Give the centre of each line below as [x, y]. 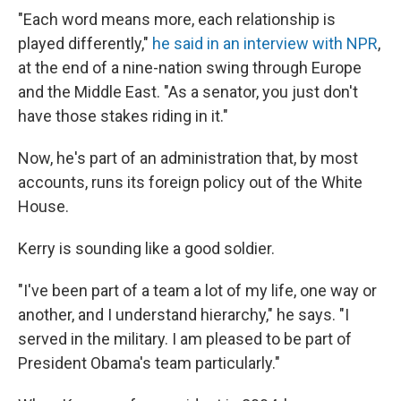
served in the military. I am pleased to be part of [185, 339]
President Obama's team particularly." [149, 363]
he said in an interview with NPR [265, 44]
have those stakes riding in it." [123, 116]
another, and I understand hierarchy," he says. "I [183, 315]
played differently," [85, 44]
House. [43, 207]
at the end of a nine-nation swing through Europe [190, 68]
